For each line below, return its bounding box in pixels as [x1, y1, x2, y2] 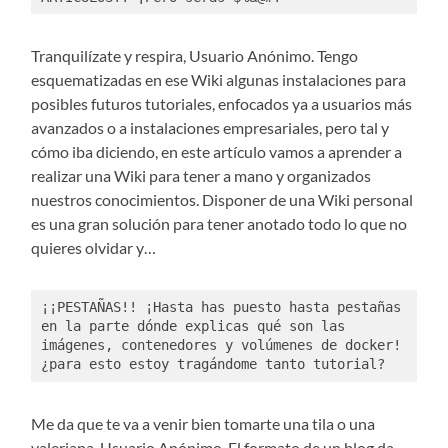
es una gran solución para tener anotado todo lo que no [31, 214, 408, 234]
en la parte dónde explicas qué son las [40, 317, 345, 334]
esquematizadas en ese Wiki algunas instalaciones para [31, 70, 407, 90]
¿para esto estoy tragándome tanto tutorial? [40, 355, 385, 372]
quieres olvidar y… [31, 238, 157, 258]
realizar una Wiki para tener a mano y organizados [31, 166, 372, 186]
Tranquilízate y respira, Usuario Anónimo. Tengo [31, 46, 359, 66]
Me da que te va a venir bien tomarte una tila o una [31, 413, 376, 433]
